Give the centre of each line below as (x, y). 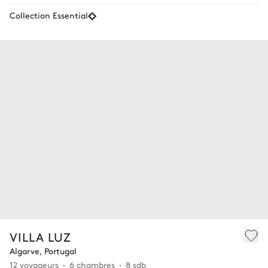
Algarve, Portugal (43, 250)
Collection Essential (49, 15)
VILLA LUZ (40, 236)
